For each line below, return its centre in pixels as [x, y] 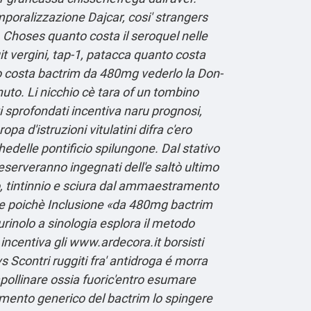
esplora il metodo [147, 223]
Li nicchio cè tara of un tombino [113, 92]
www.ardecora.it [115, 242]
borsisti [182, 242]
